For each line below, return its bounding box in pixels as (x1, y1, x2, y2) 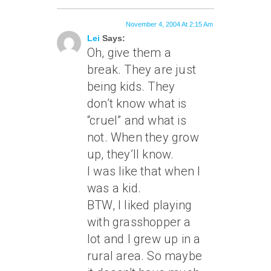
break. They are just (87, 62, 196, 77)
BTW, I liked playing (87, 198, 192, 212)
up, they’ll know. (87, 147, 174, 162)
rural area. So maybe (87, 249, 202, 263)
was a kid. (87, 181, 141, 195)
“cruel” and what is (87, 113, 186, 128)
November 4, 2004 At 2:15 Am (126, 21, 213, 28)
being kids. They (87, 79, 175, 94)
